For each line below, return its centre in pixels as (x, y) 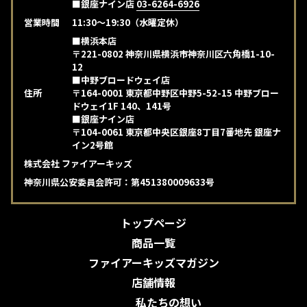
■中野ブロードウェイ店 (121, 79)
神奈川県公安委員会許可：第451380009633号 (119, 182)
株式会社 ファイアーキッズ (78, 163)
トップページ (153, 222)
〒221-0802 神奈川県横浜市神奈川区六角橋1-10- (173, 53)
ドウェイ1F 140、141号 (122, 106)
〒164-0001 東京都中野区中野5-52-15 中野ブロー (175, 93)
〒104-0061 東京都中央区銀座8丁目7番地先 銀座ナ (176, 132)
